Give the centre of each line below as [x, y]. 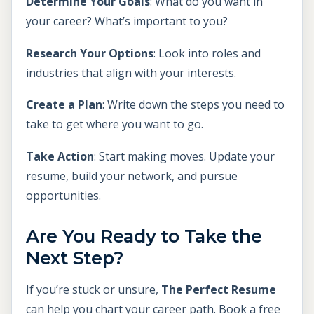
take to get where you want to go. [115, 124]
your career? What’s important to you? [127, 21]
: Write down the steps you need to [193, 105]
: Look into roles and [207, 53]
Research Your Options [90, 53]
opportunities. [63, 196]
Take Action [60, 157]
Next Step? [75, 258]
